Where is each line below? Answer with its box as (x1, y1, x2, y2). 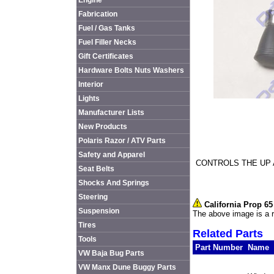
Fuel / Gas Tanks (78, 24, 135, 32)
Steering (78, 193, 108, 201)
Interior (78, 80, 103, 89)
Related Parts (193, 228, 263, 240)
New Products (78, 122, 127, 131)
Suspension (78, 207, 119, 215)
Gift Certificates (78, 52, 133, 61)
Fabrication (78, 10, 117, 18)
